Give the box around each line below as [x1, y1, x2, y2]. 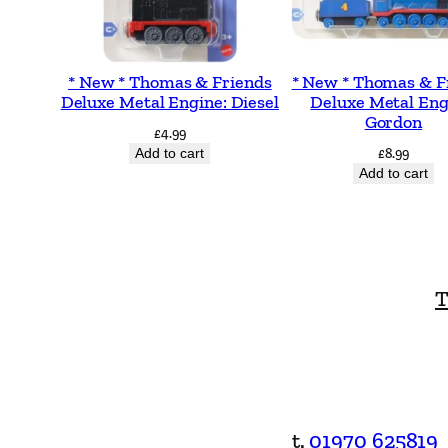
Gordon [364, 111, 423, 134]
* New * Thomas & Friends [67, 71, 272, 94]
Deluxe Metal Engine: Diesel [60, 91, 279, 114]
